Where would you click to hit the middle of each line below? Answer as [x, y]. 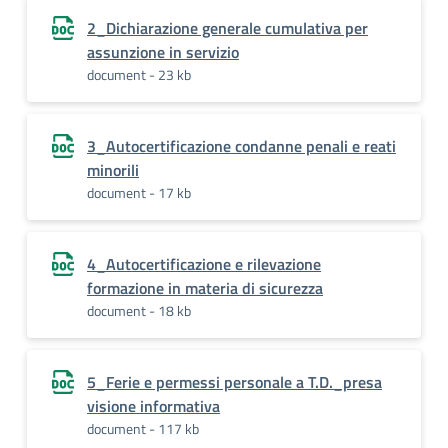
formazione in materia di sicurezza [205, 288]
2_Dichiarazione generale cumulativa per [227, 28]
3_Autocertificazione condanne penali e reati [241, 146]
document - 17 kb [139, 192]
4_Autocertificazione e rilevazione [204, 264]
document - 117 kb [143, 428]
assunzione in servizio [163, 52]
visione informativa [153, 406]
